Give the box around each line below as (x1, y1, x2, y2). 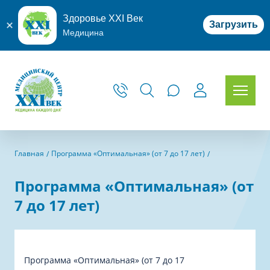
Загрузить (209, 19, 258, 30)
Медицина (63, 28, 104, 37)
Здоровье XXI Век (63, 13, 143, 24)
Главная (14, 148, 44, 159)
